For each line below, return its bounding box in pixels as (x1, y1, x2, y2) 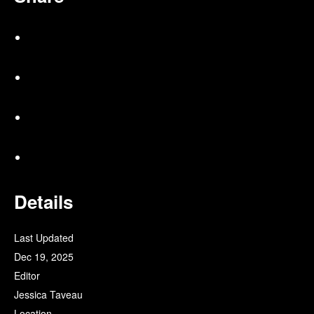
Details (14, 189, 73, 215)
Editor (14, 268, 40, 283)
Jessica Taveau (14, 287, 83, 302)
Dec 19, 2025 (14, 250, 74, 264)
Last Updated (14, 231, 74, 245)
